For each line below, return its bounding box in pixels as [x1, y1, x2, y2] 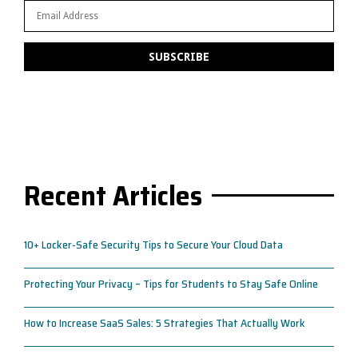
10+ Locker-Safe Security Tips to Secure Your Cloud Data [24, 236, 283, 253]
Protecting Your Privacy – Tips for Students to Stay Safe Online [24, 275, 318, 292]
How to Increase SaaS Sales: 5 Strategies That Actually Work [24, 314, 305, 332]
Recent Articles [24, 173, 202, 217]
